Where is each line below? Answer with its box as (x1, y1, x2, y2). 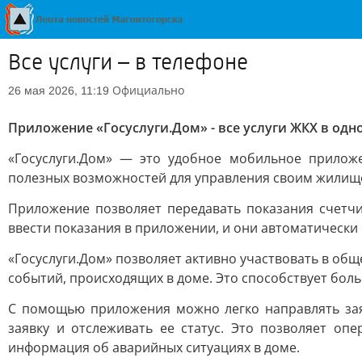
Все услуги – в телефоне (8, 49, 248, 75)
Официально (112, 82, 184, 98)
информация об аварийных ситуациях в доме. (8, 339, 300, 356)
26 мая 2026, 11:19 (8, 84, 109, 97)
